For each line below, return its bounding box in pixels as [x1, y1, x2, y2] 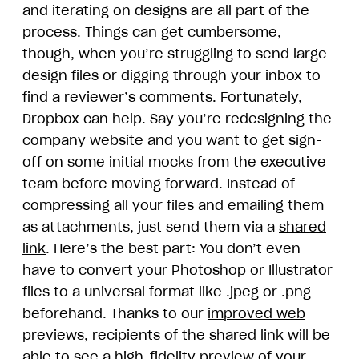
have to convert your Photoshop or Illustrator [22, 262, 333, 279]
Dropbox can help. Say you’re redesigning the [22, 111, 332, 127]
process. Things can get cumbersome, [22, 24, 281, 41]
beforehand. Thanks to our [22, 305, 208, 322]
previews [22, 327, 84, 344]
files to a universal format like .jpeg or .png [22, 284, 311, 301]
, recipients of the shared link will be [84, 327, 330, 344]
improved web [208, 305, 305, 322]
